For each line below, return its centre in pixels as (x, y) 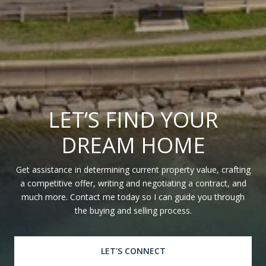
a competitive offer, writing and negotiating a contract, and (133, 183)
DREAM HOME (133, 145)
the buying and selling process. (133, 210)
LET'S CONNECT (133, 251)
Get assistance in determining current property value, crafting (133, 170)
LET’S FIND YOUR (133, 120)
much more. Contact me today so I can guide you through (133, 197)
